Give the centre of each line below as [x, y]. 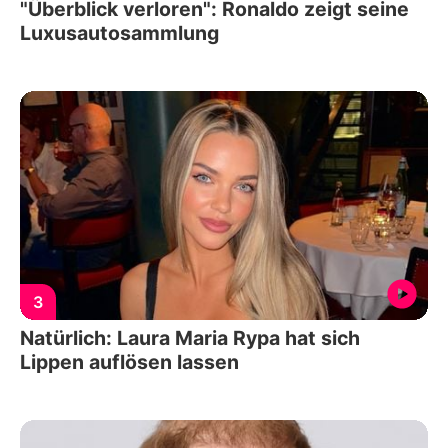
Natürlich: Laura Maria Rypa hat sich [190, 338]
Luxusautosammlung [119, 32]
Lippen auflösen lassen [129, 362]
